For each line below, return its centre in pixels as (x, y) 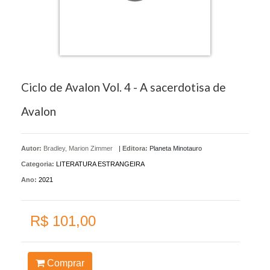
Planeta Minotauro (176, 148)
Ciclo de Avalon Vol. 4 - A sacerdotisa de (124, 87)
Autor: (32, 148)
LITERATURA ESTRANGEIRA (100, 164)
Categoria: (38, 164)
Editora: (135, 148)
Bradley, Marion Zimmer (78, 148)
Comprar (64, 263)
